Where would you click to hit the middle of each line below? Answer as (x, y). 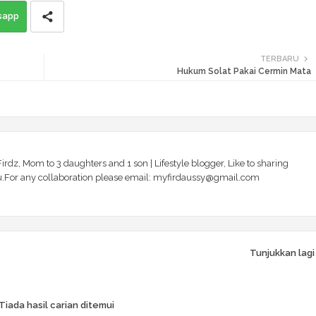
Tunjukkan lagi (282, 253)
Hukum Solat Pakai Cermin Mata (244, 72)
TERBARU (279, 59)
